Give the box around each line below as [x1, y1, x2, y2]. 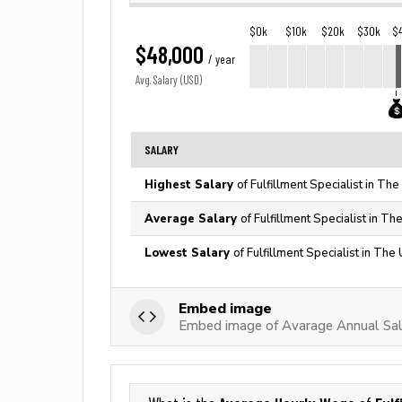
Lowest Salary [144, 246, 233, 259]
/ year [208, 52, 235, 66]
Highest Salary [144, 178, 237, 191]
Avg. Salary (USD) [135, 74, 202, 87]
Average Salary [144, 212, 240, 225]
